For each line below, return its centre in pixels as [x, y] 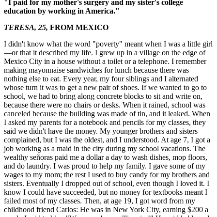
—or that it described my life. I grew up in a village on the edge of [105, 53]
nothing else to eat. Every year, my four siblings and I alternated [101, 79]
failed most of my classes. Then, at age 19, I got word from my [100, 201]
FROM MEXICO [79, 28]
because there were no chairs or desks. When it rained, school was [105, 105]
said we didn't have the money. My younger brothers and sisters [101, 131]
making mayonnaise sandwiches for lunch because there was [96, 70]
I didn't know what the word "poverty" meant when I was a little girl [108, 44]
